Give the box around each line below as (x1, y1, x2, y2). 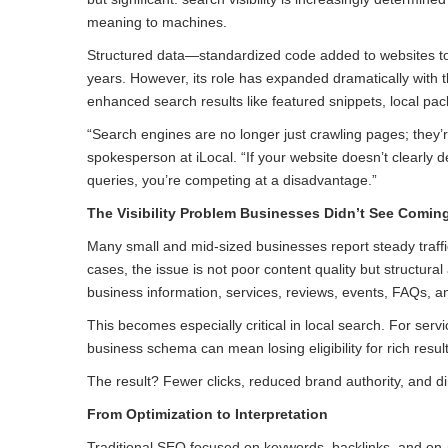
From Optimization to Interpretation (87, 406, 328, 423)
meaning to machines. (87, 14, 227, 31)
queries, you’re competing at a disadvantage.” (87, 172, 377, 189)
